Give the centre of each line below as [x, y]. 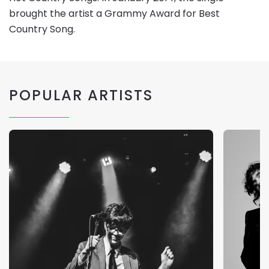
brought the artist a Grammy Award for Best [114, 13]
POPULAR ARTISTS [81, 95]
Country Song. [42, 29]
